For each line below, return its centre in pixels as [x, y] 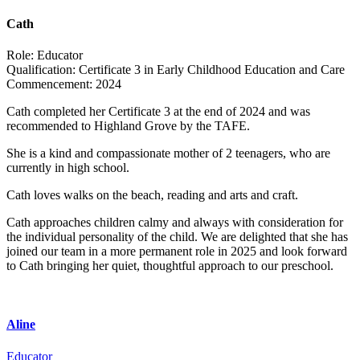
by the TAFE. [213, 126]
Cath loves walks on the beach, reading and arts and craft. [152, 195]
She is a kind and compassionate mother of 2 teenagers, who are [168, 153]
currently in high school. [68, 168]
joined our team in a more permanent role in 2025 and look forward [177, 252]
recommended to [50, 126]
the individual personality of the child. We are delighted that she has [177, 237]
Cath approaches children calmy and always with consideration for [175, 223]
